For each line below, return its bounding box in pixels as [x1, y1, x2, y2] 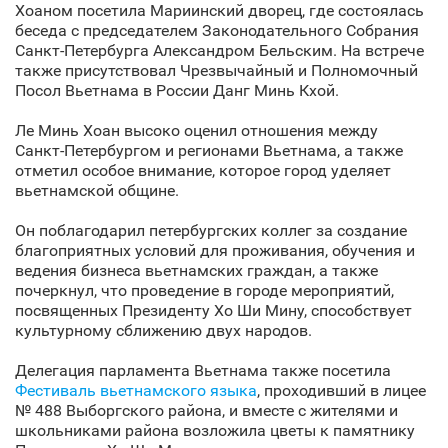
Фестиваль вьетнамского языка [15, 381, 257, 400]
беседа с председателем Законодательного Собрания [15, 21, 419, 40]
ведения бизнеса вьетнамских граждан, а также [15, 261, 378, 280]
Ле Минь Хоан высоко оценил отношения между [15, 121, 378, 140]
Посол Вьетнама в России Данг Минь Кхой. [15, 81, 339, 100]
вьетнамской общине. [15, 181, 179, 200]
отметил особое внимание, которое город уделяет [15, 161, 391, 180]
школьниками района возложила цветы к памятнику [15, 421, 415, 440]
